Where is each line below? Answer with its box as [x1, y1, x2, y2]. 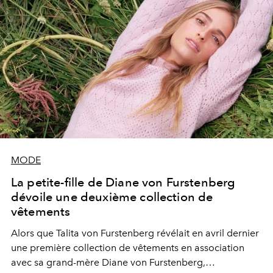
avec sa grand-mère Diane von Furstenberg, [11, 256, 205, 268]
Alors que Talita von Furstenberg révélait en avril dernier [11, 227, 259, 239]
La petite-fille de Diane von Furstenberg [11, 174, 236, 190]
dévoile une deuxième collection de [11, 189, 213, 204]
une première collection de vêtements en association [11, 241, 244, 253]
